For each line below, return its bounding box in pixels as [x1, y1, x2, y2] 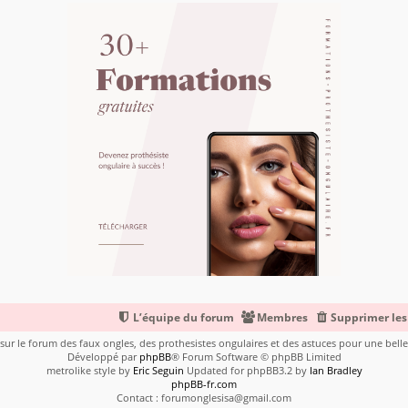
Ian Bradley [309, 363, 362, 378]
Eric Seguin [132, 363, 184, 378]
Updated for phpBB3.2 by [183, 363, 310, 378]
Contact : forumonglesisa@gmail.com [117, 391, 291, 405]
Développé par [66, 350, 139, 364]
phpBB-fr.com [171, 377, 237, 392]
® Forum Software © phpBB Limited [170, 350, 342, 364]
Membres [257, 310, 308, 326]
